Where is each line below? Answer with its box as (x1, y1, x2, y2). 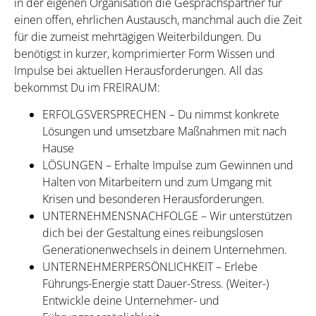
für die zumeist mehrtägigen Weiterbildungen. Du (14, 29, 261, 45)
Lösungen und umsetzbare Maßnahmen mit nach (42, 123, 286, 140)
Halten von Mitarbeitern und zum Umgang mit (42, 174, 272, 190)
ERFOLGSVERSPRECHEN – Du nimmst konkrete (42, 107, 279, 123)
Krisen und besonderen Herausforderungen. (42, 191, 265, 207)
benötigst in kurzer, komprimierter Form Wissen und (14, 46, 275, 62)
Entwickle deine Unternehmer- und (42, 293, 219, 309)
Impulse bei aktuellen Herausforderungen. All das (14, 63, 262, 79)
